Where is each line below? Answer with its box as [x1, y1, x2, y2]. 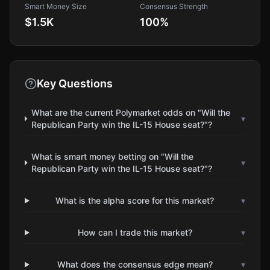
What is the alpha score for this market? [55, 195, 215, 206]
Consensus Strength [140, 2, 208, 11]
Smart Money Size [25, 2, 87, 11]
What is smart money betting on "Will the [31, 151, 194, 162]
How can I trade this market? [77, 227, 192, 237]
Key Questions [37, 77, 113, 90]
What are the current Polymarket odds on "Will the [31, 107, 230, 118]
